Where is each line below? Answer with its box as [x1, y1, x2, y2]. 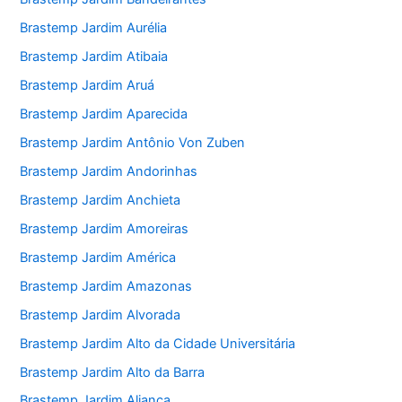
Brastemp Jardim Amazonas [20, 277, 193, 294]
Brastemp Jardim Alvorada [20, 306, 181, 323]
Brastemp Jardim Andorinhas [20, 162, 198, 179]
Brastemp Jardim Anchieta [20, 191, 181, 208]
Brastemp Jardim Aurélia [20, 20, 168, 37]
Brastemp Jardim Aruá [20, 77, 155, 94]
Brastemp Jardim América [20, 249, 177, 266]
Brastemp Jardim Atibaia [20, 48, 169, 66]
